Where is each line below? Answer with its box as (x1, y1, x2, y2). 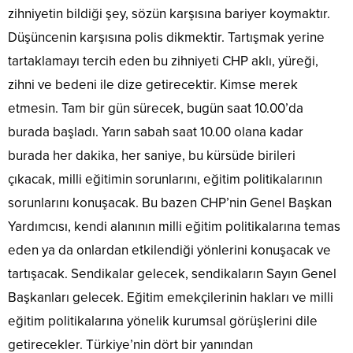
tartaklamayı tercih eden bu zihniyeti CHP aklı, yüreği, (8, 53, 318, 70)
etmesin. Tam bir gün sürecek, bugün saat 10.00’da (8, 100, 303, 117)
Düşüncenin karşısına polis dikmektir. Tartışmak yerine (8, 29, 325, 46)
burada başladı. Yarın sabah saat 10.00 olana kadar (8, 124, 303, 141)
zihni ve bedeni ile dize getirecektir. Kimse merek (8, 76, 298, 94)
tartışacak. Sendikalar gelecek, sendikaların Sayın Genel (8, 266, 336, 283)
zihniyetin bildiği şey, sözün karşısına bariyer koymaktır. (8, 6, 330, 23)
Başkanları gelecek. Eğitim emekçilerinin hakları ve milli (8, 289, 333, 307)
